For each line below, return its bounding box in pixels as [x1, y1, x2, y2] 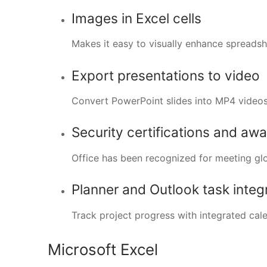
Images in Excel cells [72, 10, 201, 26]
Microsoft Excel [48, 240, 158, 259]
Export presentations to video [72, 67, 260, 83]
